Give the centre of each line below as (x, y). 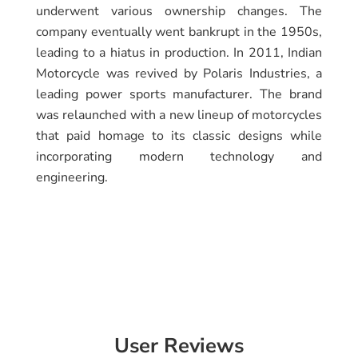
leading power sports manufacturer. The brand (179, 94)
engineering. (72, 177)
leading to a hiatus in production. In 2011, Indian (179, 52)
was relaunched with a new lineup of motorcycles (179, 115)
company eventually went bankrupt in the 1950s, (179, 32)
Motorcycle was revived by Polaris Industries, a (179, 73)
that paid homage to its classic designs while (179, 135)
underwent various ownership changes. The (179, 11)
